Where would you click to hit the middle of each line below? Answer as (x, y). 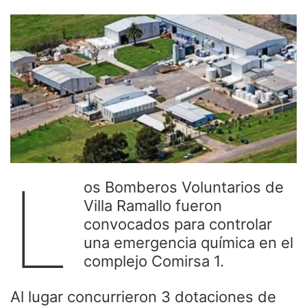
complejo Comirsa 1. (154, 261)
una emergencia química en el (188, 243)
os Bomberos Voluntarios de (184, 187)
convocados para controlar (178, 224)
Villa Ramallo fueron (153, 206)
